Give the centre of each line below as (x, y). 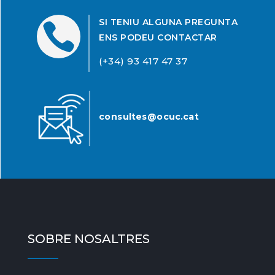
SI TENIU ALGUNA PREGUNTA (168, 22)
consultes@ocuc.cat (149, 117)
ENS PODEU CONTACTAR (158, 38)
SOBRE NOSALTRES (88, 239)
